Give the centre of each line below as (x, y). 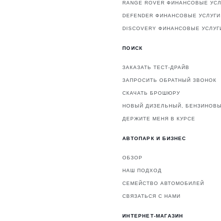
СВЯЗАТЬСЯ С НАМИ (152, 196)
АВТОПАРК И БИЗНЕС (154, 139)
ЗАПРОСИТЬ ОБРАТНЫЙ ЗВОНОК (170, 80)
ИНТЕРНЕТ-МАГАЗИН (153, 216)
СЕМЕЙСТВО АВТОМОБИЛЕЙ (164, 184)
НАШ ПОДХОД (142, 171)
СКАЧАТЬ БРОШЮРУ (151, 93)
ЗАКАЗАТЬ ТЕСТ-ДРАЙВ (156, 68)
